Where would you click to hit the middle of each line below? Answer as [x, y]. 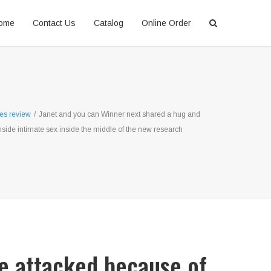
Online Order [166, 23]
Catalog [109, 23]
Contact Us [54, 23]
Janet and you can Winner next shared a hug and [119, 114]
